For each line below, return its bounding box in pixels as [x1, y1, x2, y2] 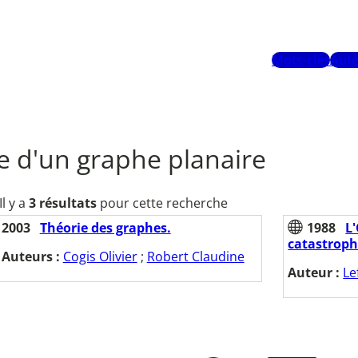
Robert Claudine [146, 248, 245, 266]
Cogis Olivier [62, 248, 137, 266]
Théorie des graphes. [39, 219, 171, 237]
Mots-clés [272, 51, 330, 70]
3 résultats [29, 194, 97, 213]
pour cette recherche [97, 194, 228, 213]
